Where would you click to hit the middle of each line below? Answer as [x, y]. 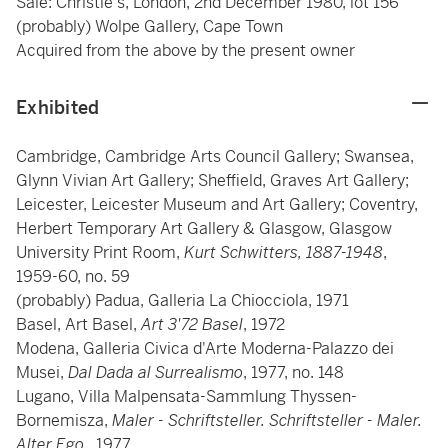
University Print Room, [100, 252]
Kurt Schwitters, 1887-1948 [283, 252]
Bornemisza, [64, 420]
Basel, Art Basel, [78, 324]
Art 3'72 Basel [192, 324]
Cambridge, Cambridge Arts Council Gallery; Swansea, [215, 156]
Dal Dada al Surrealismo [155, 372]
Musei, [42, 372]
